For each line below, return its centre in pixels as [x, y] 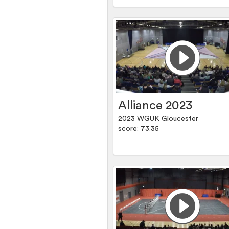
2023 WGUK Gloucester [158, 119]
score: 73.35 [139, 129]
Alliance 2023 [155, 106]
